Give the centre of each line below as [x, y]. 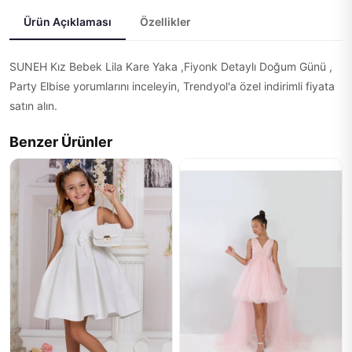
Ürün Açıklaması [68, 22]
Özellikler [165, 22]
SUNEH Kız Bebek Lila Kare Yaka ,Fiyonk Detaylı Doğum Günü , [171, 66]
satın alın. [33, 106]
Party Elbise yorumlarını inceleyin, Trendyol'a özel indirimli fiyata [172, 86]
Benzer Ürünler [61, 142]
